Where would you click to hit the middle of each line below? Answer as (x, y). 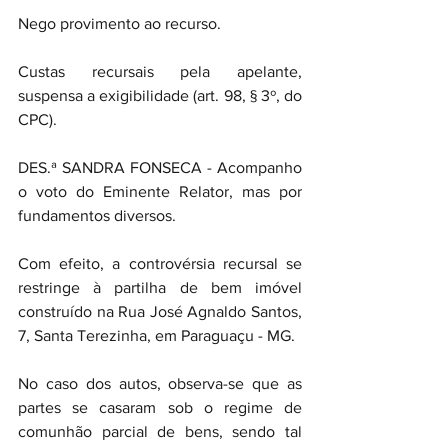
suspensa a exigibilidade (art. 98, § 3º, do (160, 95)
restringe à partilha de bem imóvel (160, 287)
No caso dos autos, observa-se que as (160, 383)
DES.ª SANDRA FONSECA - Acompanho (160, 167)
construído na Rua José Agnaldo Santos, (160, 311)
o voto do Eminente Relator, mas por (160, 191)
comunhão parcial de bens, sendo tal (160, 431)
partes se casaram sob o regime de (160, 407)
